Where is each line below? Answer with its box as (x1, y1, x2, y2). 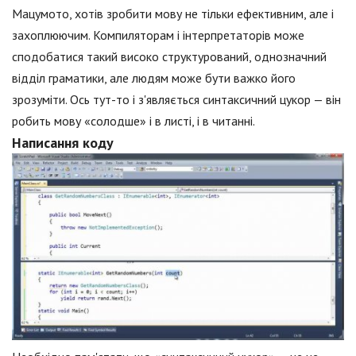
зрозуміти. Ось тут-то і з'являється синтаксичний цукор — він (12, 91, 341, 108)
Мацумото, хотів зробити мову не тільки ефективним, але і (12, 6, 334, 22)
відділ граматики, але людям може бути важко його (12, 70, 296, 87)
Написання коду (12, 133, 114, 153)
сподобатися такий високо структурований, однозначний (12, 48, 327, 65)
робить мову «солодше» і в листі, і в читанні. (12, 113, 255, 130)
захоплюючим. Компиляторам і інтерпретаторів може (12, 27, 304, 44)
